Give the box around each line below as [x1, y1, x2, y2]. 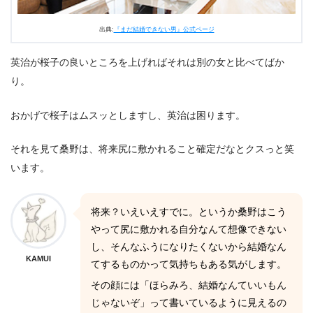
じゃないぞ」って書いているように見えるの [91, 297, 286, 308]
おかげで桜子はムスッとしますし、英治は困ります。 [10, 109, 245, 121]
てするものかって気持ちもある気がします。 [91, 259, 286, 270]
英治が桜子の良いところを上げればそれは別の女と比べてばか [10, 56, 284, 68]
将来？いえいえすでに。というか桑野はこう [91, 206, 286, 217]
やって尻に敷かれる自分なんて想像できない [91, 224, 286, 235]
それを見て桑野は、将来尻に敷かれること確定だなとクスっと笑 [10, 143, 294, 155]
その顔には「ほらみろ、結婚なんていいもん [91, 279, 286, 291]
